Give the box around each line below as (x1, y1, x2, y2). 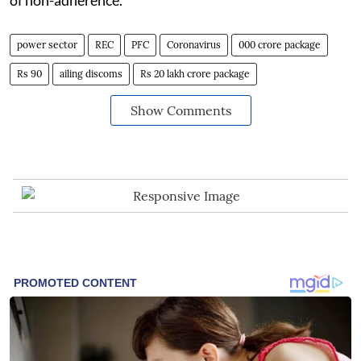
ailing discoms (60, 67, 122, 80)
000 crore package (239, 38, 321, 51)
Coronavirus (167, 38, 221, 51)
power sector (17, 38, 77, 51)
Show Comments (130, 102, 231, 118)
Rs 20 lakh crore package (140, 67, 250, 80)
